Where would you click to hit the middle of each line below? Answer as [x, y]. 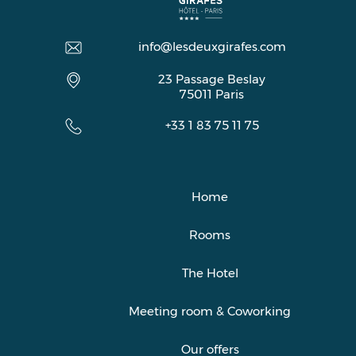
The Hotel [210, 273]
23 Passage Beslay [212, 79]
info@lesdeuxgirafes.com [212, 46]
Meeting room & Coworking [210, 311]
